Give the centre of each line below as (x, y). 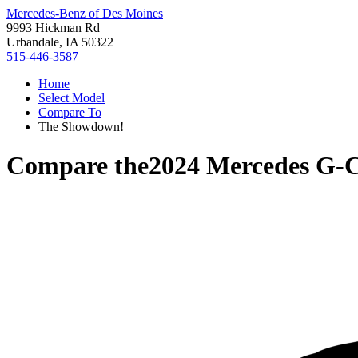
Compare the (78, 166)
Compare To (70, 112)
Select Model (72, 98)
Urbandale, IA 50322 (60, 42)
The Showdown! (81, 127)
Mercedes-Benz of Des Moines (85, 13)
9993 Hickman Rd (53, 28)
